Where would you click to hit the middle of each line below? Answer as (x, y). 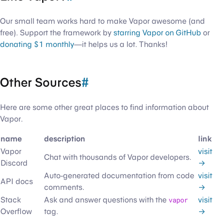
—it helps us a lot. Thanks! (121, 45)
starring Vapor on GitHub (157, 33)
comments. (64, 187)
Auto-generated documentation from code (119, 175)
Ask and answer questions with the (106, 200)
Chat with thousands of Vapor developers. (118, 157)
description (65, 139)
